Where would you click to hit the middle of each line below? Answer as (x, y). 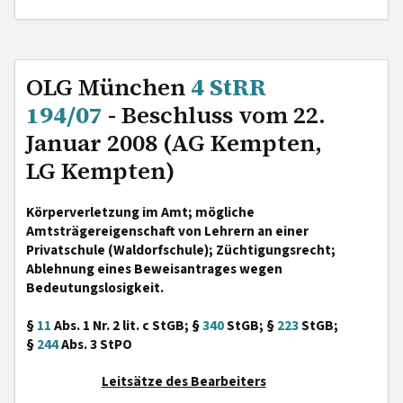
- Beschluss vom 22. (214, 115)
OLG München (108, 87)
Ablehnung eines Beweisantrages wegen (154, 269)
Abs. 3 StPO (95, 345)
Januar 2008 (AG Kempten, (174, 143)
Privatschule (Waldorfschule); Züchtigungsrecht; (181, 250)
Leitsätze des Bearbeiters (184, 381)
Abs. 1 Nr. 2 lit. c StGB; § (127, 326)
